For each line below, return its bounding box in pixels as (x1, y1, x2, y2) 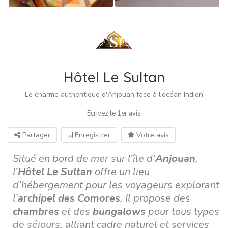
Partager (20, 130, 50, 140)
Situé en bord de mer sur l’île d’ (13, 151, 155, 165)
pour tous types (146, 204, 219, 218)
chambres (13, 204, 59, 218)
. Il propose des (120, 191, 190, 205)
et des (59, 204, 93, 218)
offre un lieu (92, 164, 150, 179)
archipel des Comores (18, 191, 120, 205)
